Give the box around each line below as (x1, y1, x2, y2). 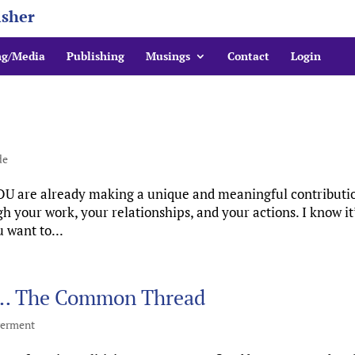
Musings (146, 48, 190, 63)
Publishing (67, 48, 124, 63)
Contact (227, 48, 269, 63)
